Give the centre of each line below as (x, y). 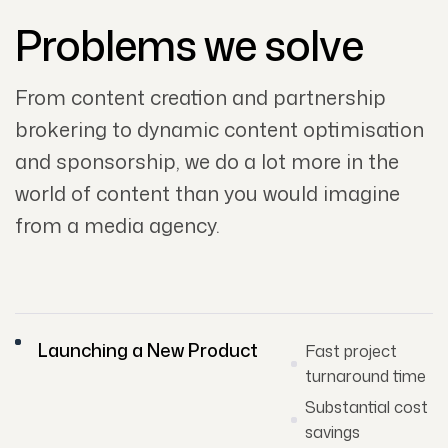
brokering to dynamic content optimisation (219, 129)
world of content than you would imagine (207, 193)
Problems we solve (189, 45)
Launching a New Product (147, 350)
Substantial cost (367, 407)
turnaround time (366, 376)
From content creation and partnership (200, 97)
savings (333, 432)
